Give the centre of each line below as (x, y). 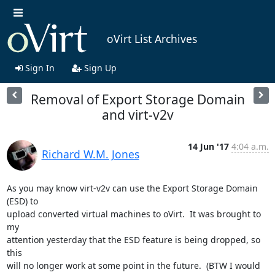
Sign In (38, 68)
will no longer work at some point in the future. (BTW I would (133, 265)
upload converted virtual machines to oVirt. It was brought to (134, 214)
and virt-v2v (137, 114)
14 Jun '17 (208, 146)
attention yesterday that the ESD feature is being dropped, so (133, 239)
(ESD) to (22, 201)
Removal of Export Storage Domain (137, 99)
